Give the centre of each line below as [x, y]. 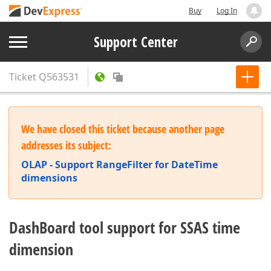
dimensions [49, 178]
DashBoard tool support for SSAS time [125, 227]
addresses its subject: [66, 145]
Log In [227, 11]
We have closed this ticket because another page [123, 129]
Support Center [135, 42]
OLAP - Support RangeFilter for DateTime [119, 165]
